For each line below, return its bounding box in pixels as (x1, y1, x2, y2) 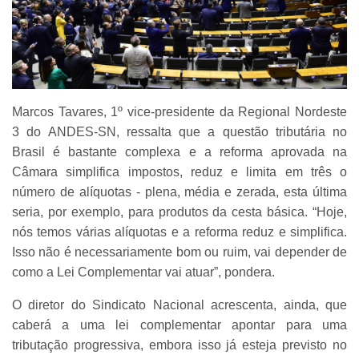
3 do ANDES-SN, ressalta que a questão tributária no (12, 125, 347, 139)
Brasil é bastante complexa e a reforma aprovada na (12, 145, 347, 159)
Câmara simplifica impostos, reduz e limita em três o (12, 165, 347, 179)
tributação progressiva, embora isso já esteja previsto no (12, 338, 347, 353)
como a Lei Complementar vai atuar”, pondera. (12, 265, 278, 280)
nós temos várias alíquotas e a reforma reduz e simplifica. (12, 225, 347, 240)
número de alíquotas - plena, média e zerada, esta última (12, 185, 347, 200)
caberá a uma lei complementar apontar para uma (12, 318, 347, 333)
